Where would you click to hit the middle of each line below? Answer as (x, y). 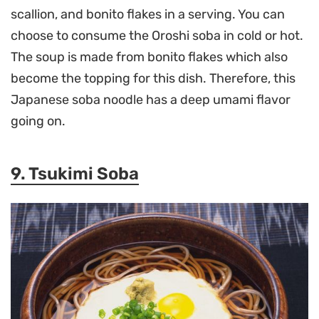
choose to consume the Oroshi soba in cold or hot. (157, 35)
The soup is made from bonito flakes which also (149, 57)
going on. (38, 121)
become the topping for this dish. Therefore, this (153, 78)
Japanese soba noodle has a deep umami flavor (151, 99)
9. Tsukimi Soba (75, 173)
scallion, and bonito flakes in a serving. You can (148, 14)
